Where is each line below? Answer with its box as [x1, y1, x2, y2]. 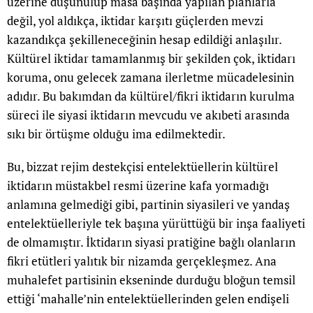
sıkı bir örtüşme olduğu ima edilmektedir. [7, 126, 226, 143]
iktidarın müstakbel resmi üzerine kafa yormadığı [7, 177, 269, 194]
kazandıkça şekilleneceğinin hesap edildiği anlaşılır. [7, 31, 282, 48]
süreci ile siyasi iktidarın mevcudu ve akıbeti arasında [7, 107, 290, 124]
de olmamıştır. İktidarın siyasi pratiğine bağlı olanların [7, 234, 296, 251]
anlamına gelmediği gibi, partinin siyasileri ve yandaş [7, 196, 290, 213]
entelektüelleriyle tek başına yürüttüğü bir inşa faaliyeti [7, 215, 305, 232]
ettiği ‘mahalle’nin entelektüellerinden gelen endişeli [7, 291, 289, 307]
